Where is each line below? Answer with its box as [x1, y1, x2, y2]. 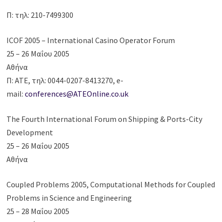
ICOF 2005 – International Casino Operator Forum [6, 35, 175, 46]
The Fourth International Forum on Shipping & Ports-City [6, 114, 203, 124]
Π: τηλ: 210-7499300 [6, 10, 74, 20]
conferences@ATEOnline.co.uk [25, 89, 129, 99]
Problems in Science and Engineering [6, 193, 132, 203]
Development [6, 127, 54, 138]
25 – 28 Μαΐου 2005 [6, 206, 70, 217]
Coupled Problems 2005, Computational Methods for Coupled [6, 179, 216, 190]
